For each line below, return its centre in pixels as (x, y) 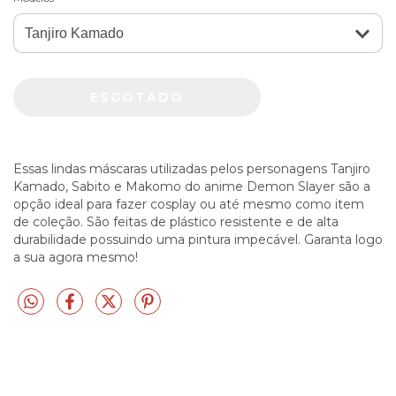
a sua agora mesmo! (76, 257)
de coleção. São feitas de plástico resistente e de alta (176, 221)
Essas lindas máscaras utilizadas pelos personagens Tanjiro (192, 168)
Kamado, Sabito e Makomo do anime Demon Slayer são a (192, 186)
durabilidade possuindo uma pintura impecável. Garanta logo (198, 239)
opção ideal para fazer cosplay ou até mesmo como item (189, 204)
